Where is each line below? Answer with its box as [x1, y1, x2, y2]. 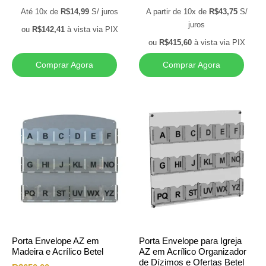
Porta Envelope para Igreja [139, 235, 242, 246]
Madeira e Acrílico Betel [12, 246, 103, 256]
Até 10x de [21, 7, 61, 17]
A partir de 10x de [145, 7, 209, 17]
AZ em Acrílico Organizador [139, 246, 246, 256]
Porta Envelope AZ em [12, 235, 99, 246]
